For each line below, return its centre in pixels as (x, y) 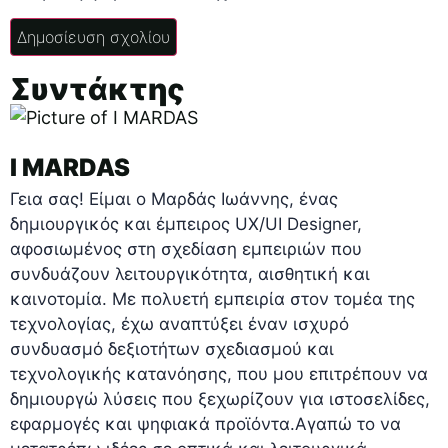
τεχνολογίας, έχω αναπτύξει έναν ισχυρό (179, 324)
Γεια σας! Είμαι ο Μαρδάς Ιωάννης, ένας (174, 199)
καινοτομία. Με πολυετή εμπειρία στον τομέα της (212, 299)
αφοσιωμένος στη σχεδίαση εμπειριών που (186, 249)
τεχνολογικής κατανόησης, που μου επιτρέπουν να (219, 374)
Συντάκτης (97, 89)
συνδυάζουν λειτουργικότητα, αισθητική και (190, 274)
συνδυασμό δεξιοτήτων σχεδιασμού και (172, 349)
